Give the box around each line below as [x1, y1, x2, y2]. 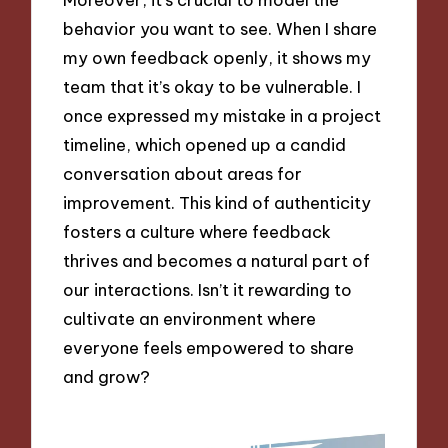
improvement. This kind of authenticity [63, 192, 372, 214]
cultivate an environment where [63, 308, 317, 330]
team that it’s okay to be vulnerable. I [63, 76, 362, 98]
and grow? [63, 366, 151, 388]
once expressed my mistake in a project [63, 105, 382, 127]
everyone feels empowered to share [63, 337, 355, 359]
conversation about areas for [63, 163, 303, 185]
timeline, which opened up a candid [63, 134, 347, 156]
